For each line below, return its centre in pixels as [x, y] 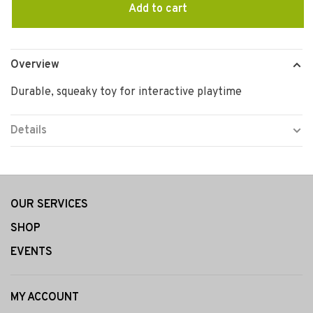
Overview [35, 65]
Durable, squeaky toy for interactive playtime [126, 92]
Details [29, 130]
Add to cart [158, 9]
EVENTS [31, 252]
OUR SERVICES [49, 204]
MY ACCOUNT [45, 297]
